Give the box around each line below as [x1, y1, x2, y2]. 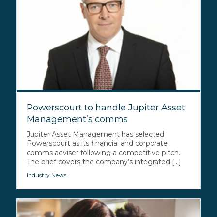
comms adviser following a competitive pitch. [26, 148, 180, 157]
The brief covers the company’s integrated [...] [26, 157, 181, 167]
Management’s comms [26, 114, 128, 125]
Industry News [26, 171, 66, 179]
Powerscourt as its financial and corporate [26, 139, 168, 148]
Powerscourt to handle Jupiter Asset [26, 102, 185, 113]
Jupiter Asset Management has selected [26, 130, 164, 139]
